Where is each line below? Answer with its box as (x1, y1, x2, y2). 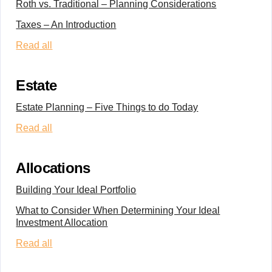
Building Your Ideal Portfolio (16, 185, 137, 195)
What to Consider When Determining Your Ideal (16, 205, 220, 216)
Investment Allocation (16, 217, 108, 228)
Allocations (16, 160, 90, 176)
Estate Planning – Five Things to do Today (16, 102, 199, 112)
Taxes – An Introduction (16, 19, 117, 30)
